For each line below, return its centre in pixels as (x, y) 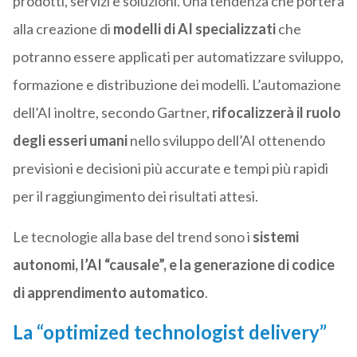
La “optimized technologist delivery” (169, 332)
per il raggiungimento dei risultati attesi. (135, 196)
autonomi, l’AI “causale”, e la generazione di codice (173, 265)
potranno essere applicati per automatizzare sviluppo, (178, 57)
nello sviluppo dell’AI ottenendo (226, 141)
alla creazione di (63, 29)
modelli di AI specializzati (194, 29)
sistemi (275, 237)
